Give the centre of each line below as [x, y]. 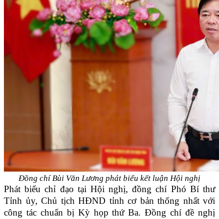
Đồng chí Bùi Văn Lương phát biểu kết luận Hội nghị [109, 178]
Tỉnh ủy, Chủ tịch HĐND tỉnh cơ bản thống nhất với [109, 201]
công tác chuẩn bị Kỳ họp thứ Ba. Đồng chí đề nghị [109, 213]
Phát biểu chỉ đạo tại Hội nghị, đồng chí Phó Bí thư [109, 189]
